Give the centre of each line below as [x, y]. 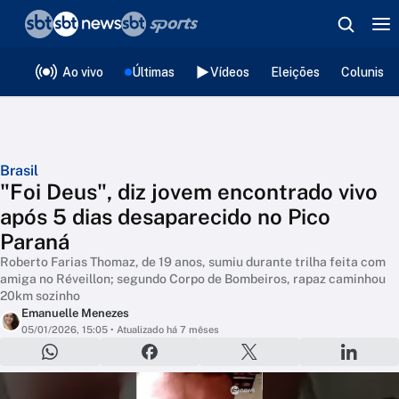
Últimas [153, 72]
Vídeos [230, 72]
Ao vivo [83, 72]
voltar [52, 24]
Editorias [134, 68]
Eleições [295, 72]
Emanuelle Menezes [75, 313]
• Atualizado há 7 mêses [163, 330]
